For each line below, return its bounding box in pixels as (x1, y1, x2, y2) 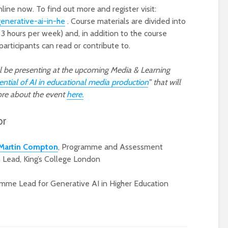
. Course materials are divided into (65, 16, 186, 26)
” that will (148, 77, 181, 87)
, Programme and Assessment (58, 142, 163, 152)
